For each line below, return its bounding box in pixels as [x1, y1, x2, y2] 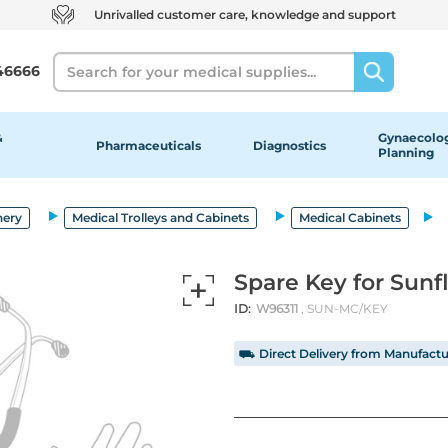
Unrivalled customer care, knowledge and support [94, 7, 396, 22]
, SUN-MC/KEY [301, 300, 388, 316]
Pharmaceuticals [95, 137, 201, 153]
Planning [377, 145, 434, 161]
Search [52, 52, 101, 71]
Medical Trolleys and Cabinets [72, 209, 249, 225]
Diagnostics [252, 137, 326, 153]
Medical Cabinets [299, 209, 401, 225]
